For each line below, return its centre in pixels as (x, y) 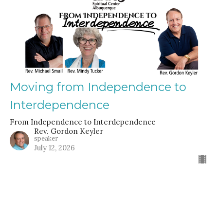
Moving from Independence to (98, 87)
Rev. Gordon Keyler (69, 131)
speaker (46, 139)
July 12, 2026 (54, 148)
